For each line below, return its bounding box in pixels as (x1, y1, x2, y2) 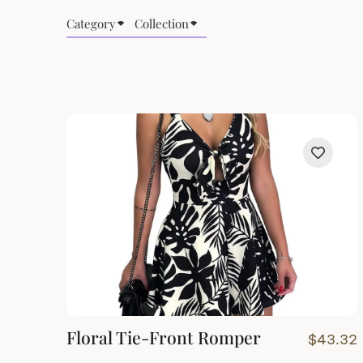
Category (66, 15, 116, 32)
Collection (134, 15, 189, 32)
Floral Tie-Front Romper (66, 325, 261, 348)
